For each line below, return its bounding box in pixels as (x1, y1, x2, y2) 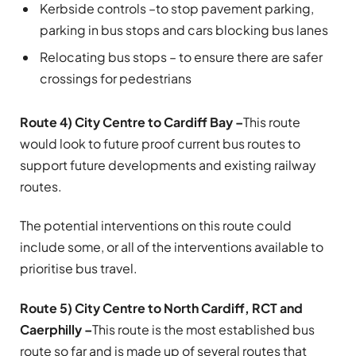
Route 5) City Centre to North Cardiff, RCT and (20, 299, 303, 316)
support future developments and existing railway (20, 156, 316, 173)
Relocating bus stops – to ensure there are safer (40, 48, 323, 65)
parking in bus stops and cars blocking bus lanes (40, 21, 328, 38)
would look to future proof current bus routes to (20, 134, 300, 152)
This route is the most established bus (92, 320, 315, 338)
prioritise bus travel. (20, 260, 137, 277)
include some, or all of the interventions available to (20, 238, 323, 256)
